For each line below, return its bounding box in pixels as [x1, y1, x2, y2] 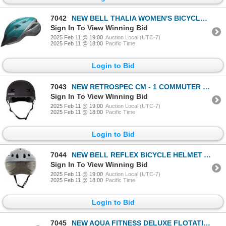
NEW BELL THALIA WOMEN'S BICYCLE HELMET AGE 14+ [72, 14, 200, 23]
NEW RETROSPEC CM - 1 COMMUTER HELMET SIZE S [72, 82, 203, 91]
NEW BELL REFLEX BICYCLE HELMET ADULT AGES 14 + [72, 150, 204, 159]
